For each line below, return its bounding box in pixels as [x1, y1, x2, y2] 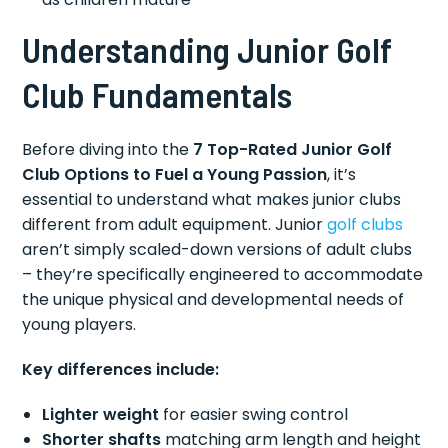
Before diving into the [22, 137, 194, 161]
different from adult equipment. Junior [22, 212, 328, 236]
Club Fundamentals [22, 72, 293, 115]
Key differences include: [22, 357, 220, 381]
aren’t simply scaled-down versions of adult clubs [22, 237, 413, 261]
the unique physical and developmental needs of [22, 287, 405, 311]
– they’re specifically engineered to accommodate [22, 262, 424, 286]
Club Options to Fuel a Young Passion [22, 162, 328, 186]
